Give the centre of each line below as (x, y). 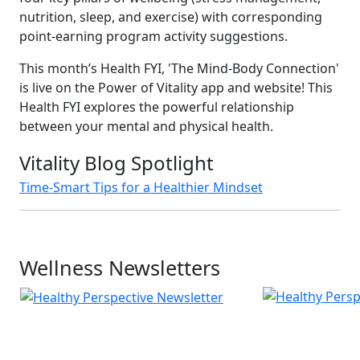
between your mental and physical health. (146, 127)
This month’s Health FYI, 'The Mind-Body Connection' (179, 69)
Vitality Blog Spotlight (117, 163)
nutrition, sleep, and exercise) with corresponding (171, 17)
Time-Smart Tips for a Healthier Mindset (141, 188)
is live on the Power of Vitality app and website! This (176, 88)
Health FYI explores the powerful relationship (157, 107)
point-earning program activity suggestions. (153, 37)
